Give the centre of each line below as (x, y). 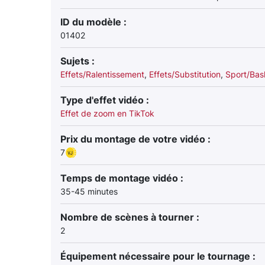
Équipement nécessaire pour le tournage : (158, 256)
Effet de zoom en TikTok (107, 113)
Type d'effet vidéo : (105, 100)
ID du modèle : (93, 22)
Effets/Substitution (185, 74)
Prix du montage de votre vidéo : (135, 139)
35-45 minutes (89, 191)
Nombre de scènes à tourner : (130, 217)
